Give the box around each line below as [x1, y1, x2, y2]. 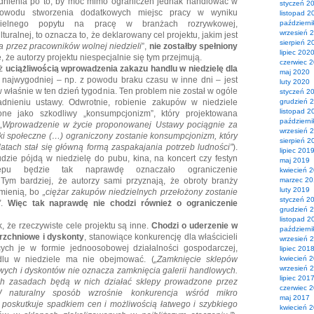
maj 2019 [280, 156, 310, 164]
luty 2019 [280, 186, 310, 193]
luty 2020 [280, 78, 310, 86]
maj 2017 [280, 294, 310, 301]
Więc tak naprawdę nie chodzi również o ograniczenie [7, 198, 238, 208]
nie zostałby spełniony [149, 41, 238, 51]
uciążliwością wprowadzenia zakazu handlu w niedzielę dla [5, 64, 238, 74]
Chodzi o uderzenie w [151, 221, 238, 231]
